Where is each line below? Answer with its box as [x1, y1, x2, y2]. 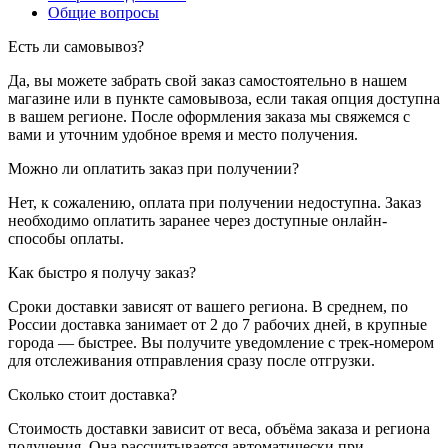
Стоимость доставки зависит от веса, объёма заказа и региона [8, 419, 430, 437]
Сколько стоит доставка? [8, 385, 177, 403]
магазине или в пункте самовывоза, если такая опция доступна [8, 89, 440, 107]
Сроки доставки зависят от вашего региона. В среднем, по [8, 297, 408, 315]
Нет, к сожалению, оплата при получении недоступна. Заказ [8, 193, 421, 211]
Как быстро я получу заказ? [8, 263, 196, 281]
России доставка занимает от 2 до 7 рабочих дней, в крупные [8, 315, 427, 333]
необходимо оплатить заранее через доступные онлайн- [8, 211, 387, 229]
